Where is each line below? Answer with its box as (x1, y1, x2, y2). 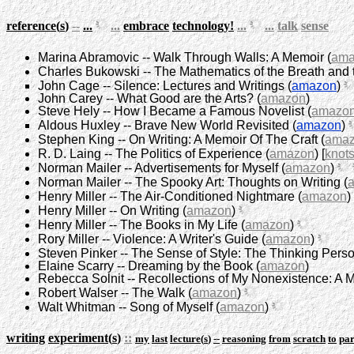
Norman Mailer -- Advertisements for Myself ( (38, 161, 285, 175)
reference (6, 18, 56, 32)
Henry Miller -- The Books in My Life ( (38, 218, 245, 232)
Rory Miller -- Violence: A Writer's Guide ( (38, 232, 265, 246)
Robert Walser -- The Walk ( (38, 286, 192, 299)
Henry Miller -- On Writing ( (38, 204, 186, 217)
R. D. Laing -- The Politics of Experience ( (38, 147, 269, 160)
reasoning (222, 333, 266, 345)
